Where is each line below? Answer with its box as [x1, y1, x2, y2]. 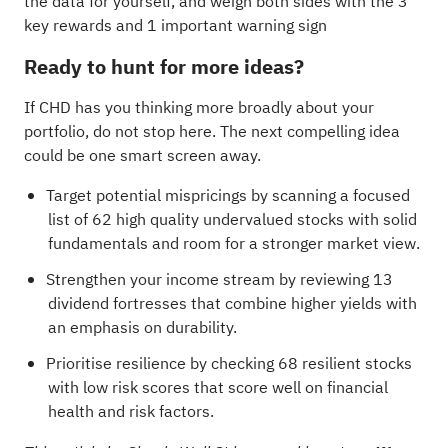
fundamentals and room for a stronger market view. [47, 231, 420, 256]
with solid [343, 207, 417, 232]
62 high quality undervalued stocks [91, 207, 344, 232]
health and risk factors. [47, 399, 214, 424]
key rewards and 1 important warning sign [23, 13, 327, 38]
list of [47, 207, 92, 232]
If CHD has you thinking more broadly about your [23, 95, 374, 120]
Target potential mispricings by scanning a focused [45, 183, 410, 208]
